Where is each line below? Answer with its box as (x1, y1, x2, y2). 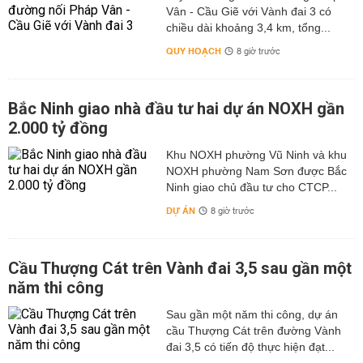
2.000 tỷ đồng (8, 118, 108, 138)
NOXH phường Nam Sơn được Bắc (165, 164, 347, 177)
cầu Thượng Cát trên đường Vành (165, 324, 341, 337)
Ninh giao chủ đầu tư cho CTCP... (165, 181, 337, 194)
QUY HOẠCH (165, 43, 221, 60)
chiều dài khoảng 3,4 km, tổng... (165, 21, 331, 34)
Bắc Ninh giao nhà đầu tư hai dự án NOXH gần (8, 99, 344, 118)
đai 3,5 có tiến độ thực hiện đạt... (165, 340, 335, 353)
